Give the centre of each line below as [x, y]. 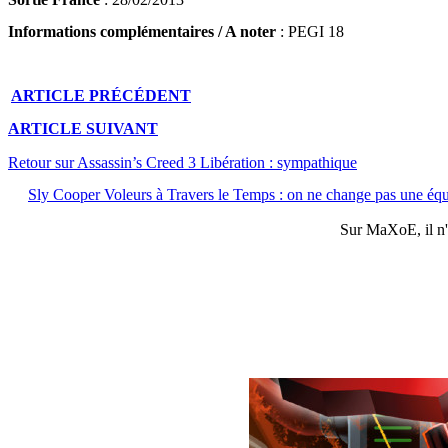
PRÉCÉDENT [140, 95]
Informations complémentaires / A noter [142, 31]
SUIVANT [122, 129]
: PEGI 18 [310, 31]
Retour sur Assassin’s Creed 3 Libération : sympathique [182, 162]
